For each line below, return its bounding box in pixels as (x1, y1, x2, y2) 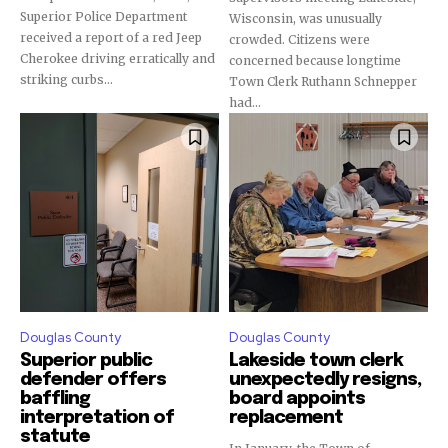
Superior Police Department (20, 9, 187, 24)
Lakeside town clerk (229, 352, 403, 370)
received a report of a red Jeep (20, 30, 202, 45)
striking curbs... (20, 72, 113, 87)
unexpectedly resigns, (229, 371, 421, 389)
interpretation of (20, 409, 174, 427)
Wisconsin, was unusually (229, 11, 382, 26)
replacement (229, 409, 343, 427)
